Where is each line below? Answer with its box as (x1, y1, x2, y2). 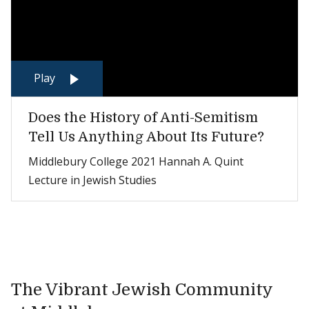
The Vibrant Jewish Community (11, 280, 272, 299)
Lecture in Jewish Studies (28, 172, 157, 188)
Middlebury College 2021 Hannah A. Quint (28, 154, 243, 169)
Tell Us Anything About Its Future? (28, 129, 264, 145)
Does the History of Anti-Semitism (28, 110, 258, 126)
